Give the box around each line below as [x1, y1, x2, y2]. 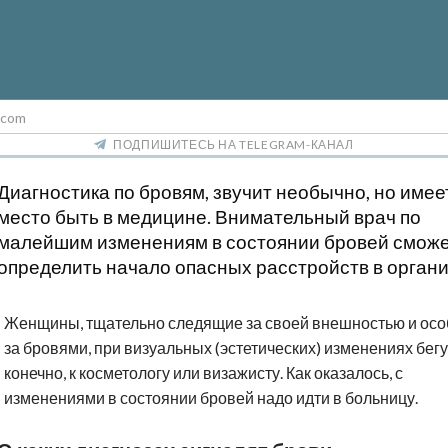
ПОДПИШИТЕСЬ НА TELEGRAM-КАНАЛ [113, 137, 354, 153]
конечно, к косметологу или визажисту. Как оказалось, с [4, 363, 403, 383]
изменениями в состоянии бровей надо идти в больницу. [4, 388, 418, 408]
